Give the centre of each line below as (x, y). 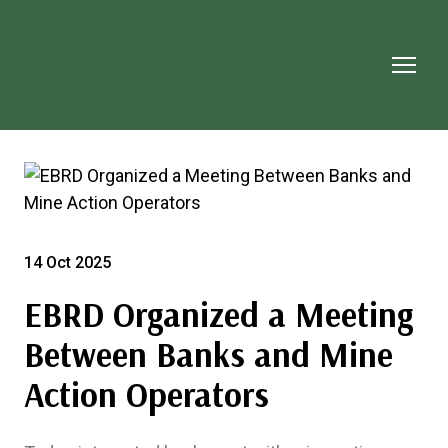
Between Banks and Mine (208, 354)
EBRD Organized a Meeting (218, 314)
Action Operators (146, 394)
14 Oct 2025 (67, 262)
